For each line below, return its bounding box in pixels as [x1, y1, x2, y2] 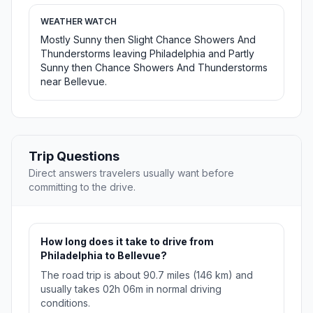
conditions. [41, 297, 90, 310]
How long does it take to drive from [41, 235, 214, 248]
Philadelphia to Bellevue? [41, 249, 167, 262]
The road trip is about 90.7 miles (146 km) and [41, 269, 253, 282]
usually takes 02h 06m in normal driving [41, 283, 221, 296]
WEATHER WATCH [41, 16, 117, 27]
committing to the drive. [29, 181, 136, 194]
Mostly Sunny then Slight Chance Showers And [41, 34, 256, 46]
